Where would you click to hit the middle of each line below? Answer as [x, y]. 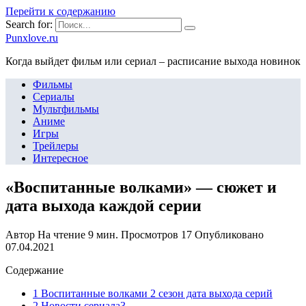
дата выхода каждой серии [103, 205]
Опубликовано [229, 234]
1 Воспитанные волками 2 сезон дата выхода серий [153, 293]
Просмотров [150, 234]
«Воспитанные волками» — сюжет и [141, 187]
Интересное [60, 158]
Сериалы [54, 97]
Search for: [29, 24]
